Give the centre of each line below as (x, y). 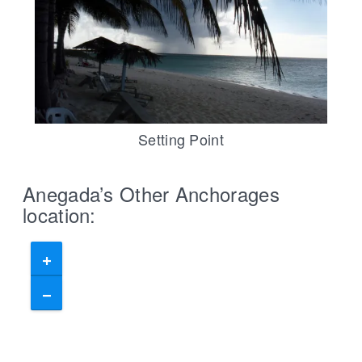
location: (59, 215)
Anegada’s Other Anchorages (151, 194)
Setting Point (181, 139)
